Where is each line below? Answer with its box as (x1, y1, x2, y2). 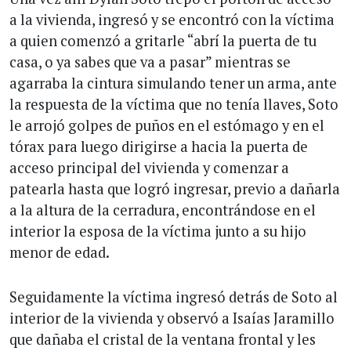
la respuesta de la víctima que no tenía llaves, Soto (9, 94, 338, 114)
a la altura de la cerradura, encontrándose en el (9, 200, 316, 219)
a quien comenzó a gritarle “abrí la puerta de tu (9, 31, 317, 50)
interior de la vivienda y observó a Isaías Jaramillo (9, 308, 335, 327)
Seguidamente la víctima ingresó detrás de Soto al (9, 287, 338, 306)
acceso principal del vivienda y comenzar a (9, 157, 289, 177)
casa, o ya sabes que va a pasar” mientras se (9, 52, 291, 71)
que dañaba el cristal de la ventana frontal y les (9, 329, 316, 349)
